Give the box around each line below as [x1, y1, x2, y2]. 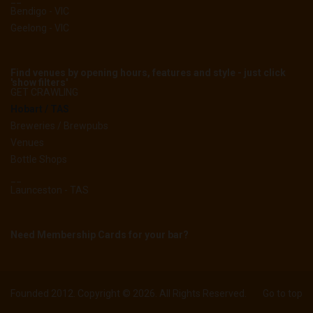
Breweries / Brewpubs [10, 120, 108, 132]
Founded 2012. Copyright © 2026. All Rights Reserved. [10, 288, 247, 300]
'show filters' [10, 77, 68, 89]
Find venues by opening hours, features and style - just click [10, 67, 286, 79]
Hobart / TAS [10, 103, 69, 115]
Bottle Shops [10, 154, 67, 166]
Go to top [263, 288, 303, 300]
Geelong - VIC [10, 22, 69, 34]
